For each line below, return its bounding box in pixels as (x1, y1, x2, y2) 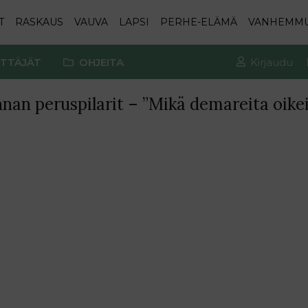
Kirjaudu (250, 55, 294, 69)
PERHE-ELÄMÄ (160, 16, 237, 28)
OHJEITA (78, 55, 124, 69)
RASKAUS (15, 16, 63, 28)
